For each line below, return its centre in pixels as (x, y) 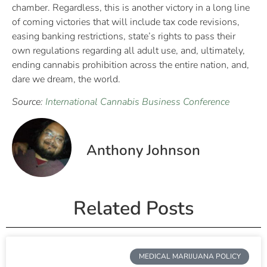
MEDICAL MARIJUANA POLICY (190, 257)
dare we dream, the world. (66, 79)
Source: (29, 102)
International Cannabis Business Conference (137, 102)
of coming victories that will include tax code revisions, (126, 22)
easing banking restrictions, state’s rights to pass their (124, 36)
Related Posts (133, 209)
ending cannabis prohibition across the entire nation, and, (131, 65)
